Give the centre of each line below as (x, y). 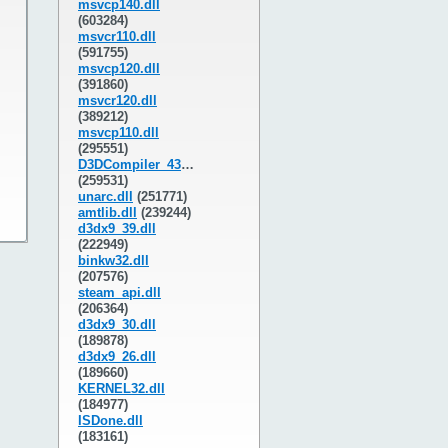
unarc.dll (105, 196)
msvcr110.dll (117, 36)
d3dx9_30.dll (117, 324)
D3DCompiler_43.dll (129, 164)
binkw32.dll (113, 260)
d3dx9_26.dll (117, 356)
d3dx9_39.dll (117, 228)
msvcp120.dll (119, 68)
